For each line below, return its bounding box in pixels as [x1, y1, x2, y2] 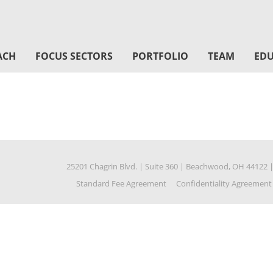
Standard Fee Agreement [76, 178, 167, 189]
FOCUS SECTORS [35, 49, 113, 63]
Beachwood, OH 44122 [185, 160, 268, 172]
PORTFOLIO [132, 49, 188, 63]
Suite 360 [144, 160, 178, 172]
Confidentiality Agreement [176, 178, 272, 189]
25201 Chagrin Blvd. [66, 160, 137, 172]
